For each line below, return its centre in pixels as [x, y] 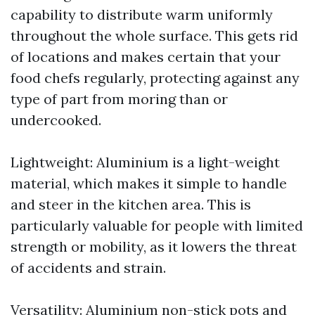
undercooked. [56, 120]
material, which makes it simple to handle [149, 184]
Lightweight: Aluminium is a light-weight [145, 162]
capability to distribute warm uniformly [142, 15]
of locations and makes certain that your [146, 57]
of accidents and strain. [88, 268]
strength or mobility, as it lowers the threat [154, 247]
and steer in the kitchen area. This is [131, 205]
